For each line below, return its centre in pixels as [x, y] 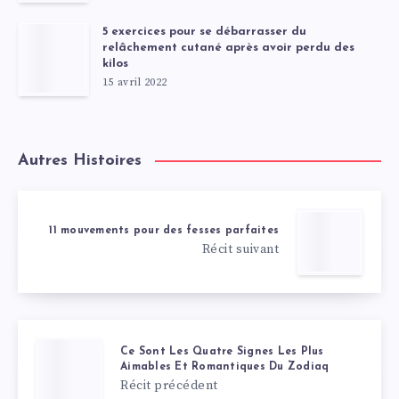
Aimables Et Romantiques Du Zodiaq [225, 367]
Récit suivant [240, 249]
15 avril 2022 [135, 83]
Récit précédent [169, 386]
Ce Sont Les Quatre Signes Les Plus [222, 352]
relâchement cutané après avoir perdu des [228, 48]
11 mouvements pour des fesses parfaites [164, 230]
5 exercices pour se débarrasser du [204, 32]
